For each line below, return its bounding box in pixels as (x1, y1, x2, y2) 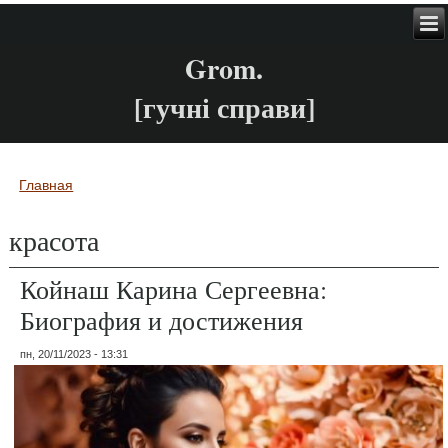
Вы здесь (9, 183, 117, 222)
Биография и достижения (20, 302, 304, 337)
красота (9, 220, 100, 259)
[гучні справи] (133, 87, 315, 129)
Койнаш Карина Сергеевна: (20, 271, 328, 306)
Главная (19, 176, 74, 193)
